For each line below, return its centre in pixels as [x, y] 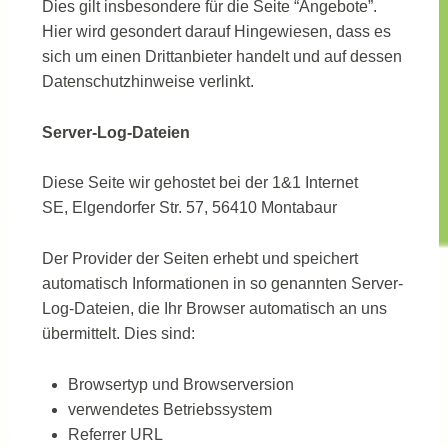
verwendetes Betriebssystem [169, 409]
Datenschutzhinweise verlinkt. [147, 82]
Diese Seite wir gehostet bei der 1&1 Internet [199, 183]
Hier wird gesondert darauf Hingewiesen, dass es [216, 32]
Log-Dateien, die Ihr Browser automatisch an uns [214, 309]
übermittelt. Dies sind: [118, 334]
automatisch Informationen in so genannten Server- [222, 284]
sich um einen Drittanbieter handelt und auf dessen [221, 57]
